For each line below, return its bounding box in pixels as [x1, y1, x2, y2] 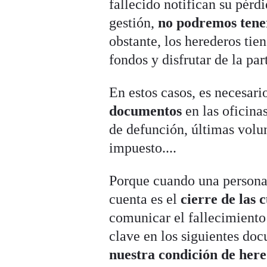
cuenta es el [109, 191, 181, 207]
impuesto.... [109, 139, 177, 156]
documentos [109, 103, 182, 119]
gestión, [109, 14, 159, 30]
